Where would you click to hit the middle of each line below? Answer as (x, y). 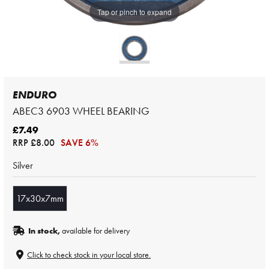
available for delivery (95, 231)
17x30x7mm (40, 198)
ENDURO (35, 95)
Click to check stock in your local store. (89, 255)
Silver (23, 165)
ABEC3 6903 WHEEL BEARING (81, 111)
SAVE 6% (80, 143)
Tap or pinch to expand (134, 11)
